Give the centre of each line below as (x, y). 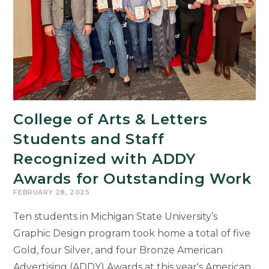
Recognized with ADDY (104, 159)
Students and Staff (89, 139)
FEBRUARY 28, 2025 (52, 192)
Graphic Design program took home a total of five (132, 233)
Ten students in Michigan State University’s (116, 216)
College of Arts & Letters (110, 119)
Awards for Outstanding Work (132, 178)
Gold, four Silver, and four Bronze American (118, 250)
